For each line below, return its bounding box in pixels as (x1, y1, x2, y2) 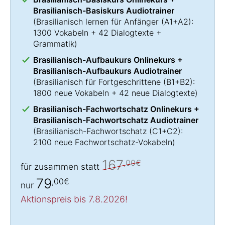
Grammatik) (33, 38, 77, 49)
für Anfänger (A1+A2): (108, 16, 193, 27)
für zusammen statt (21, 161, 102, 172)
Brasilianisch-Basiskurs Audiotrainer (33, 5, 174, 16)
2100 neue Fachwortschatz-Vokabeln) (33, 137, 175, 147)
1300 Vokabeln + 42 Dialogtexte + (33, 27, 161, 38)
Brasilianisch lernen (36, 16, 108, 27)
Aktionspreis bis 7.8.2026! (21, 193, 128, 204)
